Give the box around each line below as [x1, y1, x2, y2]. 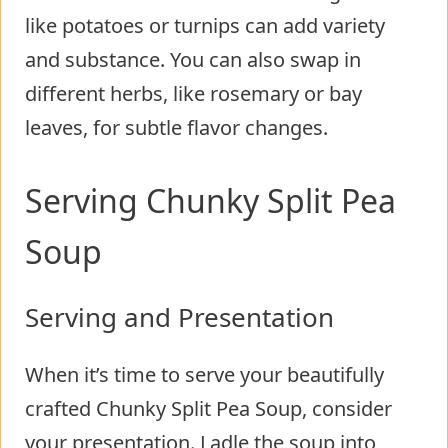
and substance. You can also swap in [25, 45, 361, 73]
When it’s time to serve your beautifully [25, 360, 384, 388]
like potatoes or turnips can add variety [25, 11, 385, 39]
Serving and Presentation [25, 298, 334, 335]
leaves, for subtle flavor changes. [25, 113, 328, 141]
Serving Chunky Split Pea [25, 178, 396, 222]
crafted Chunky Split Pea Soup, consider [25, 394, 392, 422]
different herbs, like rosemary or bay [25, 79, 362, 107]
